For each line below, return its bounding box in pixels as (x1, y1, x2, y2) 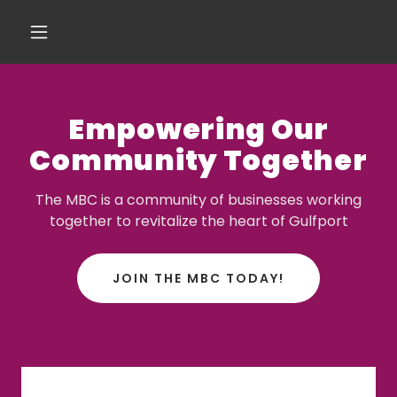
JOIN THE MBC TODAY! (113, 269, 284, 287)
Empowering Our (67, 109, 330, 149)
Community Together (29, 140, 368, 180)
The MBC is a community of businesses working (35, 190, 362, 210)
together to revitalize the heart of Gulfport (49, 211, 348, 231)
